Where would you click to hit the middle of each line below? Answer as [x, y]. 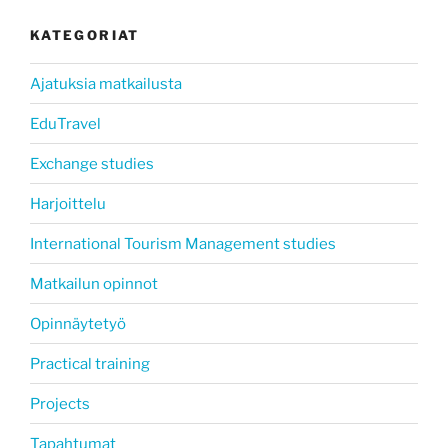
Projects [60, 403]
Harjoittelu [68, 203]
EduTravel [65, 123]
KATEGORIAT [85, 34]
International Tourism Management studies [183, 243]
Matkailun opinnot [94, 283]
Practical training [90, 363]
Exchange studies [92, 163]
